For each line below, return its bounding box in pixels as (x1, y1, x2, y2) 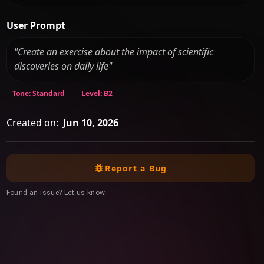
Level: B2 (81, 88, 113, 99)
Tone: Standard (12, 88, 65, 99)
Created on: (6, 116, 58, 130)
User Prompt (6, 18, 65, 32)
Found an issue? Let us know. (6, 189, 107, 197)
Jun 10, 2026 (62, 116, 118, 130)
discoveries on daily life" (14, 60, 113, 73)
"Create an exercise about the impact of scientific (14, 45, 214, 59)
